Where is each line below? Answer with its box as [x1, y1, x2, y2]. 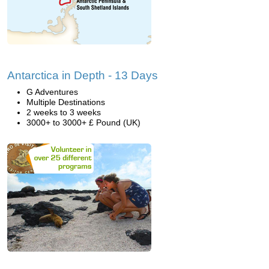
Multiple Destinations [26, 97, 105, 107]
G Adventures [26, 87, 78, 97]
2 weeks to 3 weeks [26, 107, 101, 117]
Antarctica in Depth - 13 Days [7, 69, 158, 82]
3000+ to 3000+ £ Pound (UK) [26, 118, 141, 127]
